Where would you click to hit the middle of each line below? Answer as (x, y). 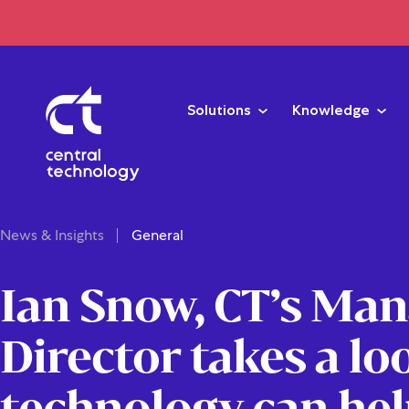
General (157, 235)
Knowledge (330, 110)
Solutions (220, 110)
